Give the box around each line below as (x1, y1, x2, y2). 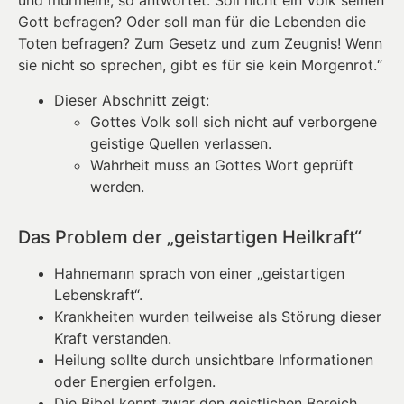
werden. (90, 177, 144, 196)
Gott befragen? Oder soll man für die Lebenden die (18, 13, 366, 32)
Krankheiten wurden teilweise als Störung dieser (54, 307, 381, 326)
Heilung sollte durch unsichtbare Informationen (54, 350, 373, 369)
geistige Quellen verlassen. (90, 133, 271, 152)
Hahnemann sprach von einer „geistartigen (54, 263, 344, 282)
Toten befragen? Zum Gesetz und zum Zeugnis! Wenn (18, 34, 382, 53)
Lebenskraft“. (54, 285, 142, 304)
